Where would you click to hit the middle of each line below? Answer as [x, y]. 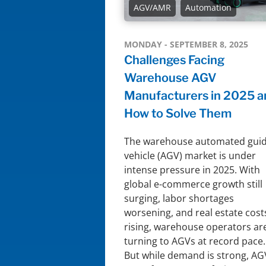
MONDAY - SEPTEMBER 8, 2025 [186, 44]
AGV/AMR [152, 7]
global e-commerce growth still [193, 184]
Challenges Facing [174, 60]
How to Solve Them [178, 113]
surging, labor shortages [179, 198]
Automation [208, 7]
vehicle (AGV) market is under [190, 155]
